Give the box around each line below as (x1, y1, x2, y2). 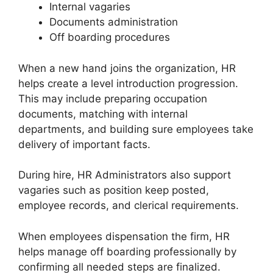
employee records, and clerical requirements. (18, 199, 239, 212)
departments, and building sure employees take (18, 122, 253, 135)
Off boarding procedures (49, 31, 170, 44)
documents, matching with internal (18, 107, 188, 120)
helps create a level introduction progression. (18, 77, 238, 90)
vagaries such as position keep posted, (18, 184, 209, 197)
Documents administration (49, 16, 178, 29)
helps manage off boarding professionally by (18, 245, 236, 258)
